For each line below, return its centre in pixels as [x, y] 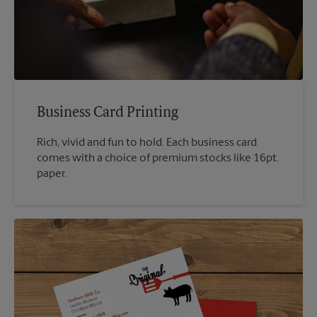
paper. [52, 174]
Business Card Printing [108, 113]
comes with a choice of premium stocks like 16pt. [158, 158]
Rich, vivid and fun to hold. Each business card [147, 143]
